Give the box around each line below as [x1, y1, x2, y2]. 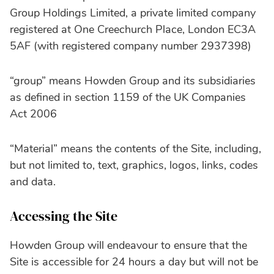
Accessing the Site [10, 206, 117, 225]
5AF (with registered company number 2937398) [10, 38, 251, 53]
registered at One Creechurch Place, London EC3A [10, 21, 256, 37]
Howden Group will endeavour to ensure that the [10, 237, 247, 253]
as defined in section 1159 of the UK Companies [10, 89, 246, 105]
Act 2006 [10, 106, 57, 121]
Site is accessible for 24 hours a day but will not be [10, 254, 258, 269]
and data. [10, 174, 56, 189]
